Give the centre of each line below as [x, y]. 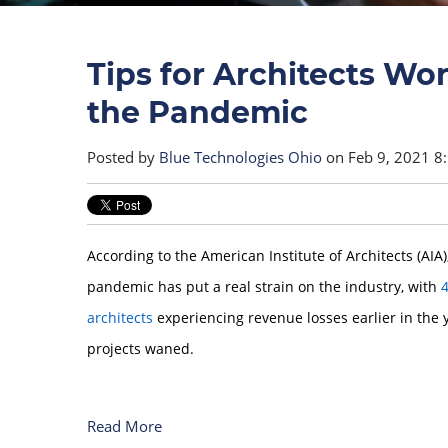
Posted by [123, 157]
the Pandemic [197, 112]
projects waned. [140, 348]
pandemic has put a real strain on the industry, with [264, 286]
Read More [124, 426]
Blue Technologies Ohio [240, 157]
